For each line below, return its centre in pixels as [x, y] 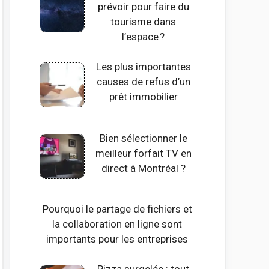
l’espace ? [144, 36]
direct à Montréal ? [143, 168]
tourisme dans [144, 21]
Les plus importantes [143, 67]
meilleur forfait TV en [143, 153]
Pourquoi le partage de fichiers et [117, 209]
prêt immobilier [143, 97]
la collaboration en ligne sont [117, 224]
